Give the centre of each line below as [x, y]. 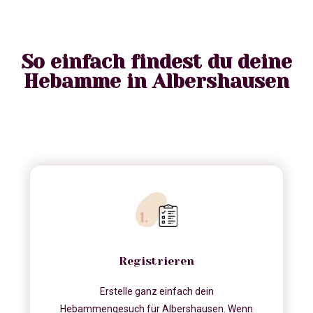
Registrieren [156, 261]
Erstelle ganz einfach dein [156, 292]
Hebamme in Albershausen [156, 82]
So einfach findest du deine [156, 62]
